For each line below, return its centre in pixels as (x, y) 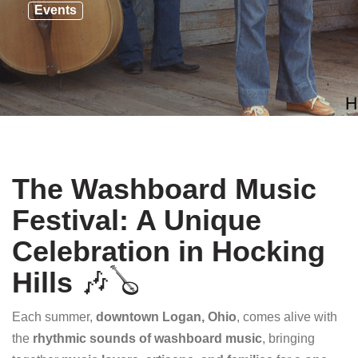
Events (56, 10)
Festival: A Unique (137, 220)
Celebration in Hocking (169, 251)
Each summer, (54, 317)
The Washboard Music (164, 189)
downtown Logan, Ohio (166, 317)
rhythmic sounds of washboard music (147, 338)
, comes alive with (287, 317)
